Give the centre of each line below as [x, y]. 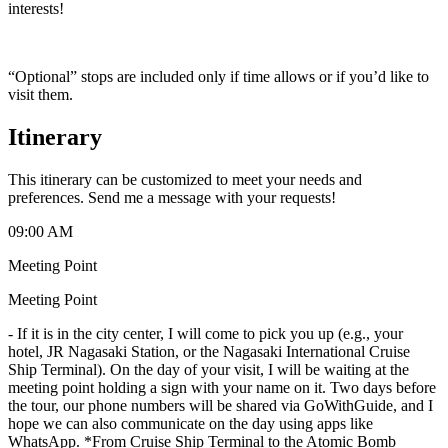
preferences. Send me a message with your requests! [172, 197]
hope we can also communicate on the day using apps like [190, 423]
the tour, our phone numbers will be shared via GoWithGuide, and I [220, 405]
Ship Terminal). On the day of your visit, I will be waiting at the [208, 369]
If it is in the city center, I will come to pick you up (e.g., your [210, 333]
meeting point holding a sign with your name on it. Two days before [222, 387]
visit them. [40, 94]
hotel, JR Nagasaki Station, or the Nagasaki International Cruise [209, 351]
